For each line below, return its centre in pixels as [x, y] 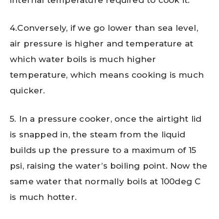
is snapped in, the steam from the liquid [98, 134]
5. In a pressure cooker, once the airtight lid [106, 119]
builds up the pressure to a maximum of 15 [103, 150]
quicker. [28, 91]
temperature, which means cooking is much [107, 75]
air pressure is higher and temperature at [102, 44]
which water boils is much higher [83, 59]
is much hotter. [43, 197]
